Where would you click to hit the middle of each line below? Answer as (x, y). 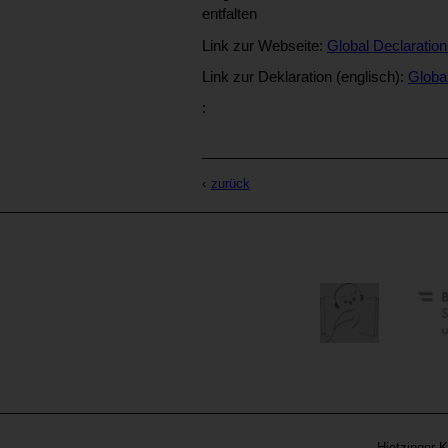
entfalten (229, 14)
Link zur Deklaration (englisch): (305, 77)
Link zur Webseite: (264, 45)
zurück (230, 184)
